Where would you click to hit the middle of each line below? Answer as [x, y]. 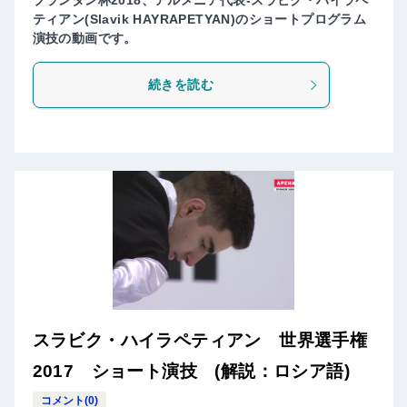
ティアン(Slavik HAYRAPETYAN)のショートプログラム [199, 20]
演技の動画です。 [84, 39]
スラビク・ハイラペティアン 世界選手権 [200, 341]
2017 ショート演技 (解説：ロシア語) [191, 372]
